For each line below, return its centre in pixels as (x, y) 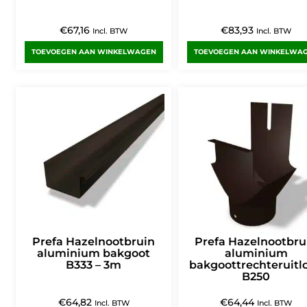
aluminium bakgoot (94, 254)
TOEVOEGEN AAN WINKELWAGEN (94, 52)
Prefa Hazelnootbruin (94, 242)
